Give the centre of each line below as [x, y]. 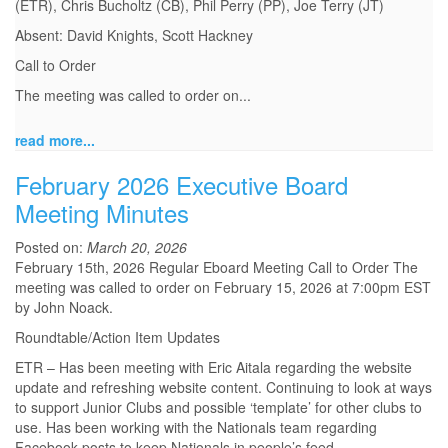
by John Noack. [64, 307]
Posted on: [51, 247]
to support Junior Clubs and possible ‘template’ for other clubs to [218, 407]
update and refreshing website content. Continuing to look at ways [223, 387]
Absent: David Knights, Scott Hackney [134, 35]
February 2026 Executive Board [181, 185]
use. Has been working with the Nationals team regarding [196, 427]
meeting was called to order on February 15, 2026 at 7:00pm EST [223, 287]
